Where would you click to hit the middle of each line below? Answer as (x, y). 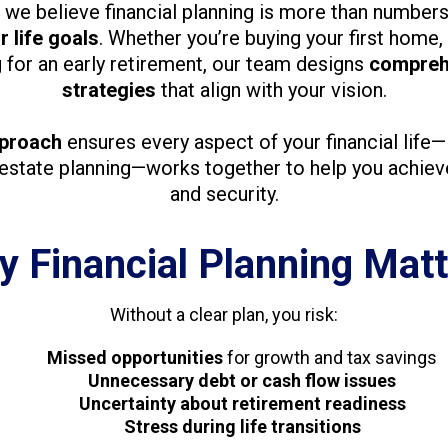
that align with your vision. (271, 90)
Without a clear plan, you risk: (224, 314)
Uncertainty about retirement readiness (242, 403)
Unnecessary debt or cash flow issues (242, 380)
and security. (224, 194)
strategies (108, 90)
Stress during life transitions (242, 426)
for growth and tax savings (330, 357)
